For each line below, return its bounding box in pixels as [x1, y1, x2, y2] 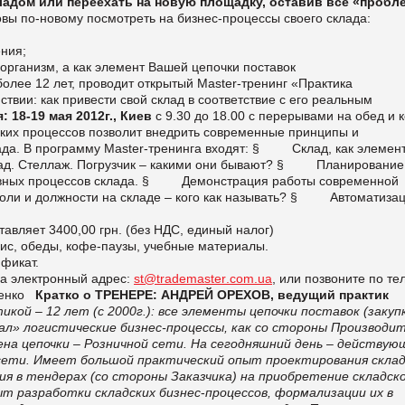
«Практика [291, 75, 353, 90]
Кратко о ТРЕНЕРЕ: [35, 287, 157, 302]
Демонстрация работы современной [182, 173, 399, 188]
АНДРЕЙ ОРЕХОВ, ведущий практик [161, 287, 389, 302]
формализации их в [275, 384, 393, 400]
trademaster [156, 270, 226, 286]
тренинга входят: [148, 140, 249, 155]
